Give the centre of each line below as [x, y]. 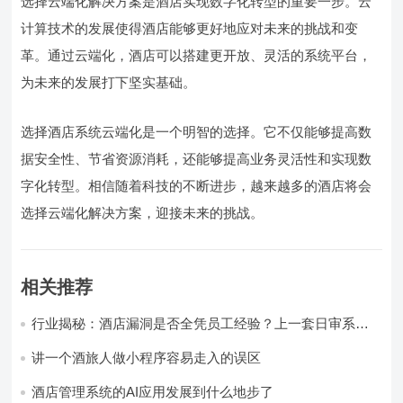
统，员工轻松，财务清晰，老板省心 [140, 340]
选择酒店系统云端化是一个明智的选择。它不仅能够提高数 [197, 132]
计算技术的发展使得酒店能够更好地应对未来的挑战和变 [190, 29]
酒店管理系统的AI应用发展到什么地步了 [153, 392]
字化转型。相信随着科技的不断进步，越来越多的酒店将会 [197, 186]
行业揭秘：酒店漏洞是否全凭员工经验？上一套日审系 [194, 324]
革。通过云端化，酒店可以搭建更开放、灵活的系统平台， [197, 56]
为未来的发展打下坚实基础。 [109, 83]
